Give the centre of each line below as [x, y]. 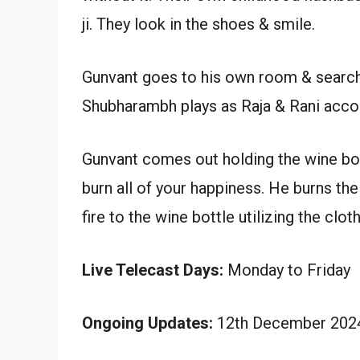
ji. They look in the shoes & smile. [198, 24]
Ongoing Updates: [147, 323]
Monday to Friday [287, 270]
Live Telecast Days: [153, 270]
